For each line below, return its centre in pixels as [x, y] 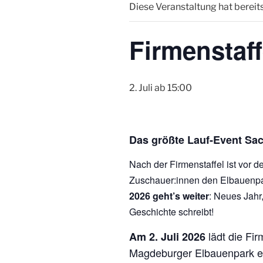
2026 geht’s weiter [169, 195]
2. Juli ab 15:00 [161, 88]
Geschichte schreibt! [171, 211]
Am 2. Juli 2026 [167, 236]
